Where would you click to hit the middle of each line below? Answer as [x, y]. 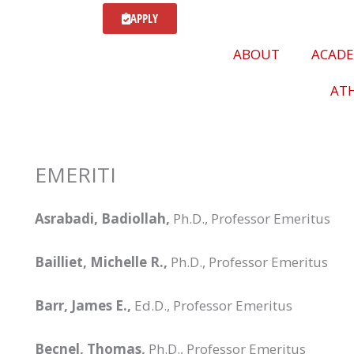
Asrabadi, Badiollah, [102, 218]
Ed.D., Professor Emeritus [212, 305]
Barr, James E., [83, 305]
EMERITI [75, 175]
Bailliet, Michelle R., [101, 262]
